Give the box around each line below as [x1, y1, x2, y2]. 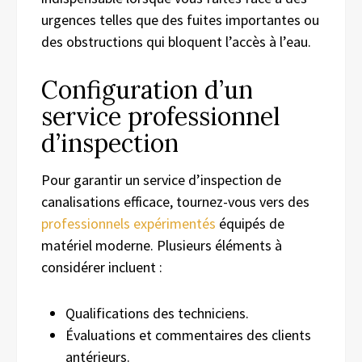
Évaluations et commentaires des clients [65, 325, 311, 344]
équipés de [216, 213, 284, 233]
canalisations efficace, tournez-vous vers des [41, 192, 309, 211]
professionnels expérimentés [41, 213, 216, 233]
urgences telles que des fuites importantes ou [41, 10, 319, 29]
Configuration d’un [41, 74, 253, 105]
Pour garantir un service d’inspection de [41, 170, 281, 189]
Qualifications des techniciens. [65, 303, 249, 322]
